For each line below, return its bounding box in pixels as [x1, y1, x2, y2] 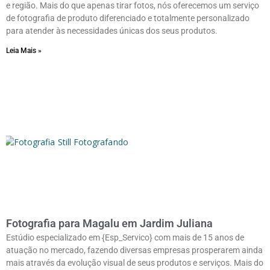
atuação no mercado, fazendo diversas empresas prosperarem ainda [6, 245, 263, 255]
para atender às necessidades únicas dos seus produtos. [6, 25, 218, 36]
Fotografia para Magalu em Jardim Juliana [6, 216, 213, 230]
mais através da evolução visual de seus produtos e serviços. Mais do [6, 257, 263, 268]
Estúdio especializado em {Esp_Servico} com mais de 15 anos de [6, 232, 244, 242]
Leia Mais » [6, 46, 42, 55]
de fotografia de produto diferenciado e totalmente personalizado [6, 13, 250, 23]
